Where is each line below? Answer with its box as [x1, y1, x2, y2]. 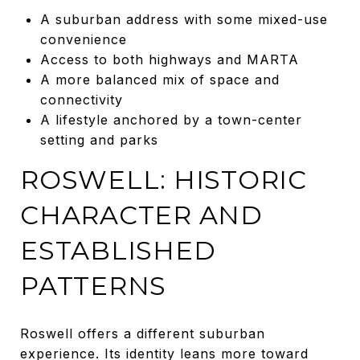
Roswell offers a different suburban [20, 325, 265, 342]
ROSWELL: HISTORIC [20, 163, 307, 195]
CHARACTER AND [20, 198, 263, 231]
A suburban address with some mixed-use [39, 10, 328, 27]
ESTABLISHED [20, 234, 216, 266]
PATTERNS [20, 269, 166, 301]
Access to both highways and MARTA [39, 51, 299, 67]
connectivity [39, 91, 123, 108]
